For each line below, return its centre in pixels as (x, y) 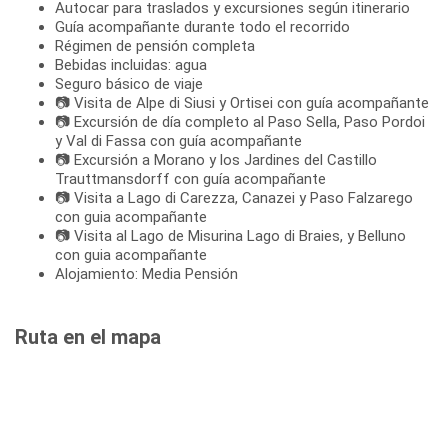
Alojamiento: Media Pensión (146, 273)
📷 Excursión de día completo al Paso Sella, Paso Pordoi (240, 121)
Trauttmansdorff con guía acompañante (190, 178)
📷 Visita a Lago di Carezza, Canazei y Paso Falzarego (234, 197)
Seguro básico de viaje (129, 83)
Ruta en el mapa (88, 336)
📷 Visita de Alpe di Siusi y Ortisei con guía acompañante (242, 102)
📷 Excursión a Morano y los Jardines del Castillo (216, 159)
